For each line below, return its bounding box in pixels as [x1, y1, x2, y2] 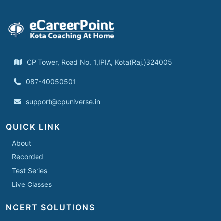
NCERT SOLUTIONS [6, 202, 95, 213]
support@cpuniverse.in [26, 97, 100, 106]
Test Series [12, 166, 47, 175]
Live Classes [12, 180, 52, 189]
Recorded [12, 152, 43, 161]
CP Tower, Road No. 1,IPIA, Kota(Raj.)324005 [27, 58, 172, 67]
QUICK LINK [6, 122, 61, 132]
